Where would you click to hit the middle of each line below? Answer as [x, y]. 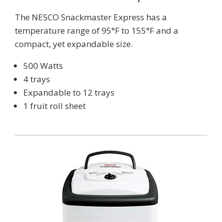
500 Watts [43, 65]
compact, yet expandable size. [74, 44]
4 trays [37, 79]
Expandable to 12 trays [69, 92]
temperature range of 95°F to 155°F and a [97, 30]
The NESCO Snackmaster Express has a [91, 17]
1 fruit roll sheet [55, 106]
